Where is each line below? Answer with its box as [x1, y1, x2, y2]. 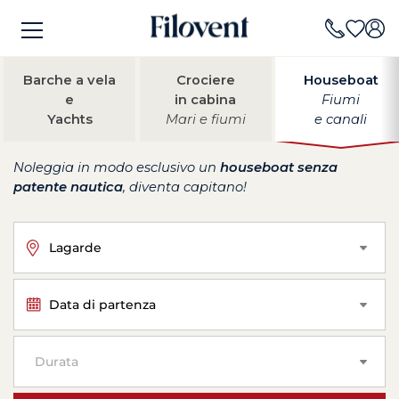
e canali [314, 110, 368, 127]
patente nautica [13, 179, 123, 195]
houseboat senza [220, 159, 338, 175]
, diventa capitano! [123, 179, 247, 195]
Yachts [46, 110, 93, 127]
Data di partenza [49, 296, 156, 313]
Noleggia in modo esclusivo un [13, 159, 220, 175]
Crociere [175, 71, 235, 88]
